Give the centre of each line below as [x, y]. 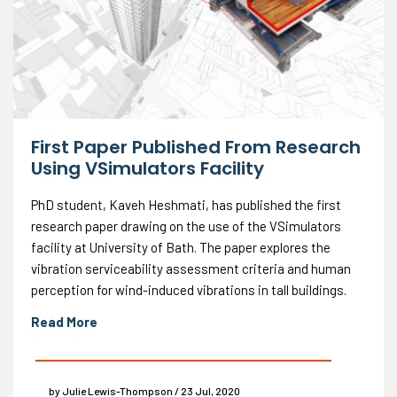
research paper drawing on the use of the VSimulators [186, 226]
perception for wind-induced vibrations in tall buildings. [189, 289]
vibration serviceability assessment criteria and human [191, 268]
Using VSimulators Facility [148, 168]
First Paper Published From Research [196, 147]
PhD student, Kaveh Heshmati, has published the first [186, 204]
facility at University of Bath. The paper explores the [181, 247]
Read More [64, 321]
